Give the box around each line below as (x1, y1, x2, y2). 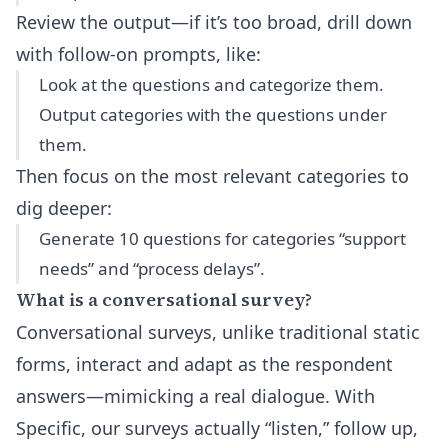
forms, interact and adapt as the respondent (16, 352, 393, 376)
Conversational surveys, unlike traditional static (16, 320, 420, 344)
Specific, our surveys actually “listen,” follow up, (16, 416, 418, 440)
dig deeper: (16, 196, 112, 220)
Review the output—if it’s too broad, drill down (16, 10, 412, 34)
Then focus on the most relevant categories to (16, 164, 409, 188)
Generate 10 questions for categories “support (39, 227, 406, 250)
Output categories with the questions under (39, 103, 387, 126)
